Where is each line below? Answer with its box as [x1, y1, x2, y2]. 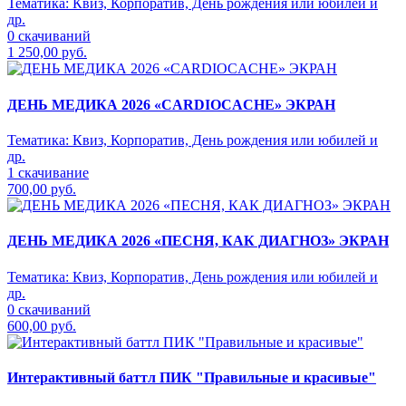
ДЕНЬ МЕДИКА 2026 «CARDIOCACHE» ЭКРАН [7, 96, 335, 112]
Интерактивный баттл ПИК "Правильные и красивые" [7, 369, 376, 385]
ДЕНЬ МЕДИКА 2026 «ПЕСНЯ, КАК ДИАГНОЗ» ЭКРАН [7, 233, 389, 249]
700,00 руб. [7, 180, 76, 197]
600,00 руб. [7, 317, 76, 333]
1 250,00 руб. [7, 44, 87, 61]
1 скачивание [7, 164, 89, 180]
